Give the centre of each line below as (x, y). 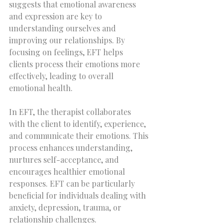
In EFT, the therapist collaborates (71, 112)
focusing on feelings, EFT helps (67, 52)
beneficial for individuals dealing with (78, 195)
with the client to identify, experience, (78, 124)
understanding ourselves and (63, 28)
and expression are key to (56, 16)
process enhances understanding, (72, 148)
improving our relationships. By (68, 40)
